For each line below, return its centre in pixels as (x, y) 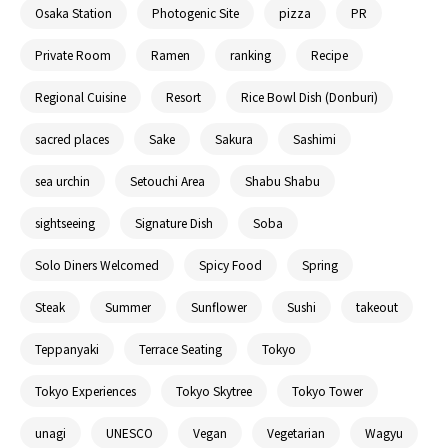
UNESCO (129, 433)
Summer (128, 307)
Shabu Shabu (282, 181)
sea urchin (62, 181)
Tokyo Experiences (85, 391)
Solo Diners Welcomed (97, 265)
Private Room (73, 55)
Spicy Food (230, 265)
